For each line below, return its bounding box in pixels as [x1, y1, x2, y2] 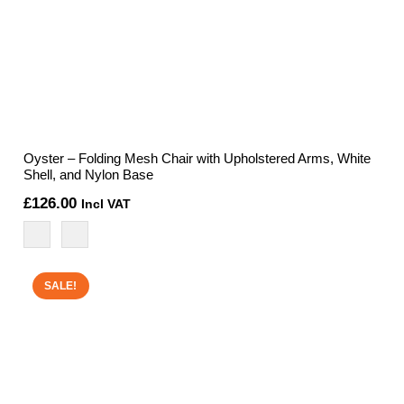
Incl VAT [80, 197, 131, 212]
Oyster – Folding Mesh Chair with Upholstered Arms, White [23, 150, 371, 166]
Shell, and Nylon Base [23, 166, 153, 182]
